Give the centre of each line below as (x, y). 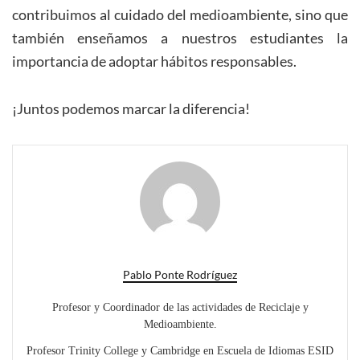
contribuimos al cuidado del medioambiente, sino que (180, 15)
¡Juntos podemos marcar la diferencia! (131, 109)
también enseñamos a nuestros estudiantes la (180, 38)
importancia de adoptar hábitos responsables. (154, 61)
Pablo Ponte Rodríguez (180, 275)
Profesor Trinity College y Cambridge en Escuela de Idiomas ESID (180, 351)
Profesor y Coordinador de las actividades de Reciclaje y (180, 308)
